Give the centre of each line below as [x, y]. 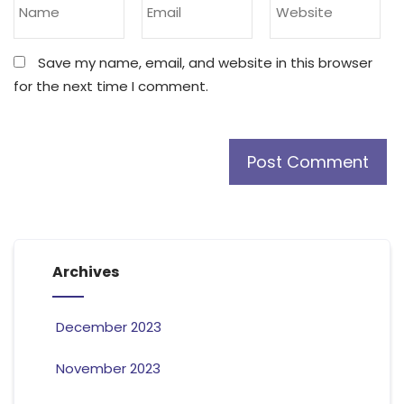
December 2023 [108, 327]
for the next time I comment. [111, 87]
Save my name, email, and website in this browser [205, 63]
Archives [85, 272]
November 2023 [108, 369]
